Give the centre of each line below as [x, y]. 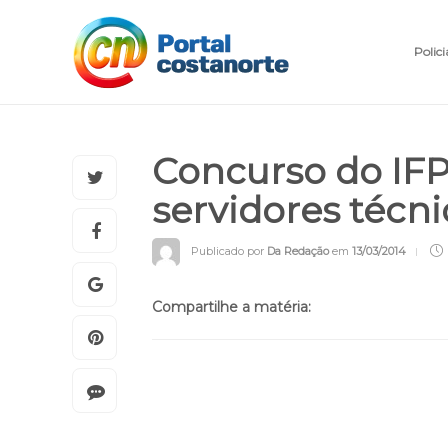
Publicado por [229, 365]
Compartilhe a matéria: [231, 422]
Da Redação [298, 365]
